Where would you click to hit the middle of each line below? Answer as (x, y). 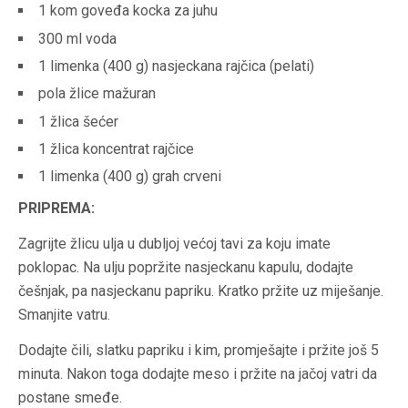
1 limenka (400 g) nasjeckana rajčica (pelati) (176, 66)
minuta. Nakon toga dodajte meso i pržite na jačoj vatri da (198, 374)
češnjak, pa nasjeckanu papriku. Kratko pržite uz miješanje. (201, 291)
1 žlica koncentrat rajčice (116, 148)
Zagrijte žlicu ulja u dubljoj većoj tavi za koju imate (174, 244)
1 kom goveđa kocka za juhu (128, 11)
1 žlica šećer (78, 121)
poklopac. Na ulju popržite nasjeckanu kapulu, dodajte (186, 268)
